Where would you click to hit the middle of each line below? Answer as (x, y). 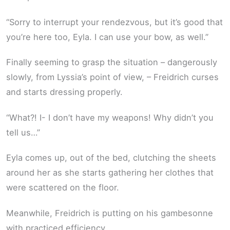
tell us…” (23, 132)
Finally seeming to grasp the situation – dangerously (112, 62)
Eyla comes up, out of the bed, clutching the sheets (111, 158)
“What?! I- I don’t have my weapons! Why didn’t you (110, 117)
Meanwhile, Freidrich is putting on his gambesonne (110, 213)
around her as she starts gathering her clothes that (110, 173)
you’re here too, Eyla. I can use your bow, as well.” (107, 37)
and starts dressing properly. (64, 92)
